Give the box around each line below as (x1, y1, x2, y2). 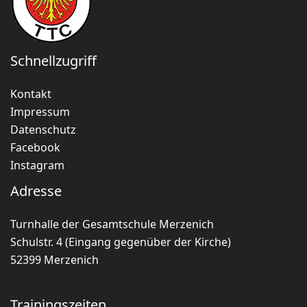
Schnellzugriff (10, 51, 97, 70)
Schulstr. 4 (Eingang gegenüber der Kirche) (10, 234, 231, 249)
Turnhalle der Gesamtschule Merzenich (10, 216, 214, 232)
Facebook (10, 139, 60, 155)
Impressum (10, 103, 70, 119)
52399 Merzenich (10, 251, 99, 267)
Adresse (10, 181, 62, 200)
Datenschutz (10, 121, 76, 137)
